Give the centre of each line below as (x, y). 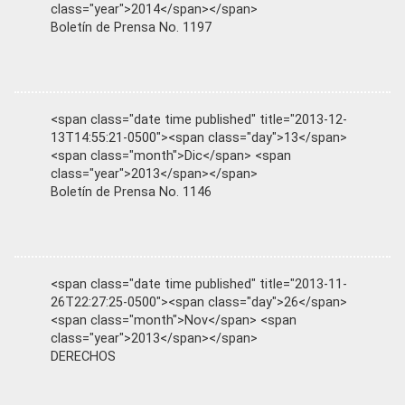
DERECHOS (83, 357)
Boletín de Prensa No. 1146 (131, 193)
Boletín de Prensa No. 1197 (131, 28)
